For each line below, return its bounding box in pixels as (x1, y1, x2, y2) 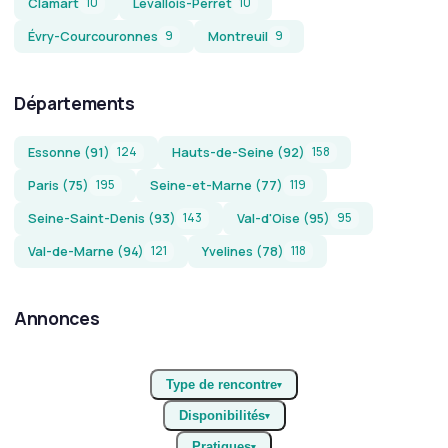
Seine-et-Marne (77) (150, 176, 283, 194)
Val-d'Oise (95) (237, 209, 330, 227)
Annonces (14, 306, 100, 330)
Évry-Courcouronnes (28, 27, 158, 45)
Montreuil (208, 27, 268, 45)
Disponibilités (178, 408, 265, 423)
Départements (14, 91, 135, 115)
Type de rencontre (166, 377, 277, 392)
